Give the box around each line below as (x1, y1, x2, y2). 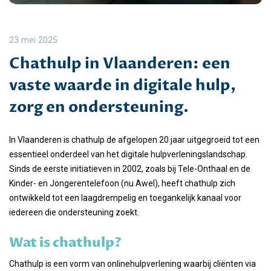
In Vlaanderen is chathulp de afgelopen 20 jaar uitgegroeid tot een (9, 135, 260, 145)
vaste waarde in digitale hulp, (9, 75, 236, 96)
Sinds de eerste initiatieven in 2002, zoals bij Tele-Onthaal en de (9, 164, 250, 174)
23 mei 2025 (9, 35, 57, 45)
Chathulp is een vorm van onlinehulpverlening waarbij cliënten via (9, 259, 256, 269)
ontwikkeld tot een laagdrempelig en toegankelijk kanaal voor (9, 193, 241, 203)
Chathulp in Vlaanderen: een (9, 53, 230, 74)
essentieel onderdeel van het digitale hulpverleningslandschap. (9, 149, 247, 159)
